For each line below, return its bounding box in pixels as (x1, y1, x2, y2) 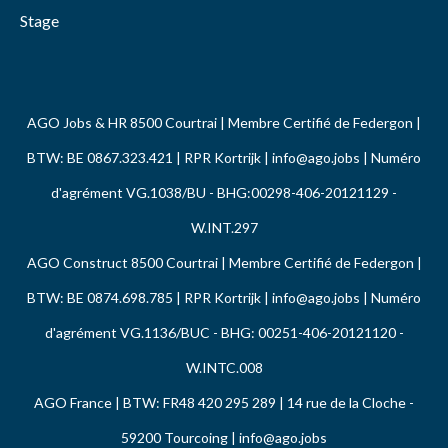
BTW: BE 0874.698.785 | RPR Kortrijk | (27, 288, 272, 306)
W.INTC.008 (185, 358, 263, 376)
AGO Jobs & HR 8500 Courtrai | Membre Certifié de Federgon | (27, 113, 421, 131)
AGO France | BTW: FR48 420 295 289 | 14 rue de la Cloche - (34, 393, 414, 411)
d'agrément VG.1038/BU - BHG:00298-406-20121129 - (51, 183, 397, 201)
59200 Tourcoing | (121, 428, 239, 446)
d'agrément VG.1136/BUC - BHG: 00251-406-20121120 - (44, 323, 404, 341)
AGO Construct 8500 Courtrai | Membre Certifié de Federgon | (26, 253, 422, 271)
